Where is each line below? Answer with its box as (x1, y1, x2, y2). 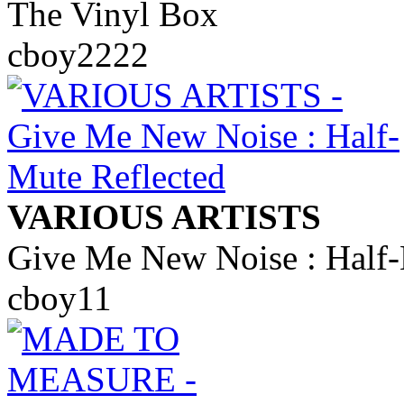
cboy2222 (7, 34, 149, 74)
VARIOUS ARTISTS (7, 197, 321, 236)
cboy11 (7, 278, 112, 317)
